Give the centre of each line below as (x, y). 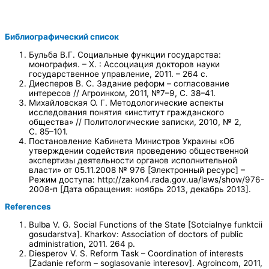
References (28, 207)
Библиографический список (62, 37)
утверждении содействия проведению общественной (139, 150)
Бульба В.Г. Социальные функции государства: (125, 54)
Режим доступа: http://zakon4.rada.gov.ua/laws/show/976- (147, 179)
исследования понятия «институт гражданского (126, 112)
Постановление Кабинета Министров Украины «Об (131, 141)
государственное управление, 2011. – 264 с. (118, 74)
